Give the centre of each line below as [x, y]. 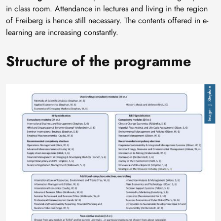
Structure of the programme [98, 61]
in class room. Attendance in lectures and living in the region [107, 8]
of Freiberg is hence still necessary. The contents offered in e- [107, 20]
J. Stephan [210, 95]
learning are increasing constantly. [62, 32]
